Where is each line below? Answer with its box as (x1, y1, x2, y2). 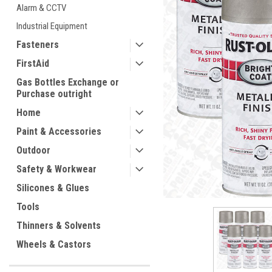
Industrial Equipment (16, 21, 87, 32)
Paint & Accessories (16, 126, 101, 137)
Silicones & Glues (16, 182, 89, 194)
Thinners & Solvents (16, 220, 101, 231)
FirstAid (16, 58, 49, 69)
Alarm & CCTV (16, 2, 66, 13)
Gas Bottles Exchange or (16, 76, 119, 88)
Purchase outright (16, 88, 92, 100)
